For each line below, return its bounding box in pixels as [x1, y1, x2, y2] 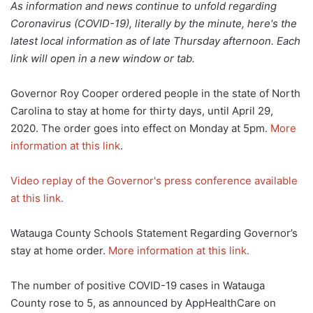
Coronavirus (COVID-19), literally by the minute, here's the [10, 16, 297, 30]
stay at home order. [10, 243, 108, 257]
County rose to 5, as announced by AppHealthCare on [10, 296, 276, 310]
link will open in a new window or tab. [10, 51, 195, 65]
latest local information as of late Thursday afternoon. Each [10, 34, 300, 48]
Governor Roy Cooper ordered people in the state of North [10, 86, 300, 100]
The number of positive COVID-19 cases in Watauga [10, 278, 265, 292]
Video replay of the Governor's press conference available [10, 173, 298, 187]
